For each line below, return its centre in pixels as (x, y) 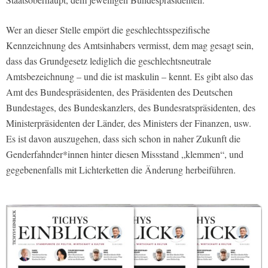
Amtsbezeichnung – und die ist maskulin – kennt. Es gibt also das (130, 77)
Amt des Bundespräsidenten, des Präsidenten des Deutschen (119, 92)
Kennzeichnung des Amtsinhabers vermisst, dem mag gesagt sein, (130, 45)
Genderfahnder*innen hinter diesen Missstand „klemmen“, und (125, 154)
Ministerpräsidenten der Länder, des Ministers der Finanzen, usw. (129, 123)
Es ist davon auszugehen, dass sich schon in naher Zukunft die (123, 139)
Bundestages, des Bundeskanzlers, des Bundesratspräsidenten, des (131, 108)
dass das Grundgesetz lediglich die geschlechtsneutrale (109, 61)
